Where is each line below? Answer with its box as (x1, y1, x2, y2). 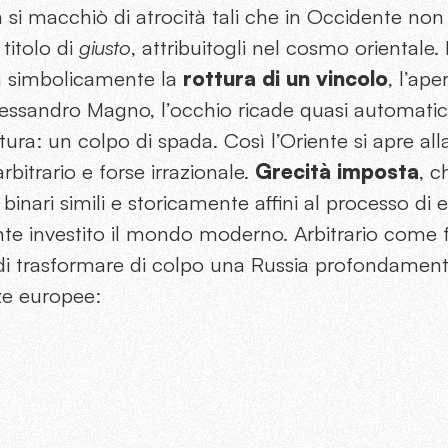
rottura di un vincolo (183, 65, 388, 92)
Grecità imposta (255, 158, 419, 185)
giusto (79, 34, 131, 61)
